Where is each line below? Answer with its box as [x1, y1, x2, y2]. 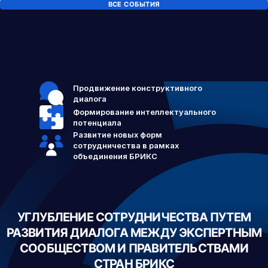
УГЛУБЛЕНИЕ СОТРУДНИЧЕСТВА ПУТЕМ [17, 210, 251, 224]
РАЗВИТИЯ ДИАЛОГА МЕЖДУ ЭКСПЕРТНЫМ [6, 226, 262, 240]
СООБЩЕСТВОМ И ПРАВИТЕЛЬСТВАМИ [20, 241, 248, 255]
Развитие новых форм [73, 130, 162, 139]
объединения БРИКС [73, 151, 157, 161]
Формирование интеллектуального [73, 107, 216, 117]
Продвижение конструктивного [73, 83, 202, 93]
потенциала [73, 118, 121, 127]
